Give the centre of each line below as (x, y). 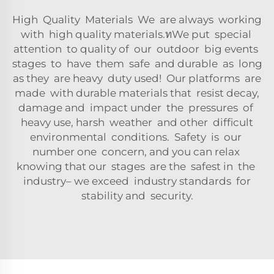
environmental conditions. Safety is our (137, 137)
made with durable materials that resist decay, (137, 93)
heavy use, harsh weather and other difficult (137, 122)
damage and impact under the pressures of (137, 107)
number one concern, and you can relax (137, 151)
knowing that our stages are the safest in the (137, 166)
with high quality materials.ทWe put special (137, 34)
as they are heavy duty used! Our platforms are (137, 78)
